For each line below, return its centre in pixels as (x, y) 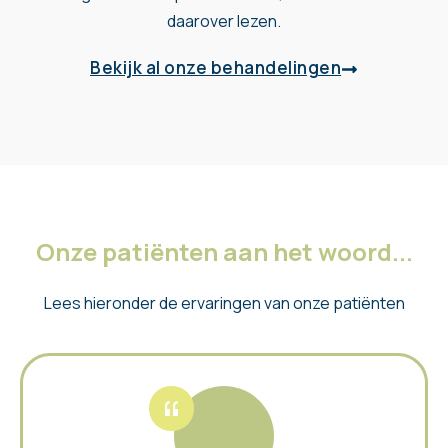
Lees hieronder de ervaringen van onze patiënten (224, 302)
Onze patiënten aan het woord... (224, 251)
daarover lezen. (224, 20)
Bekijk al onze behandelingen (215, 67)
